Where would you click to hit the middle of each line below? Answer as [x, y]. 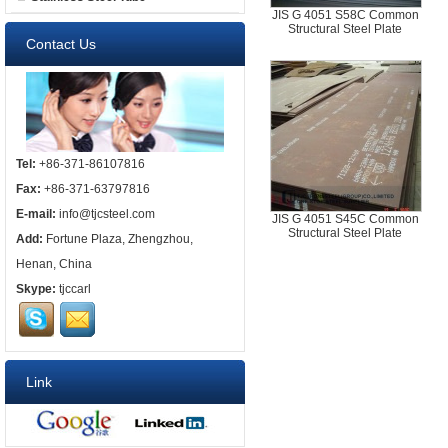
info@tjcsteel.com [107, 214]
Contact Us [61, 44]
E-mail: [36, 214]
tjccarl [75, 289]
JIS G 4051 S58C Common [345, 15]
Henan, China [54, 264]
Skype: [36, 289]
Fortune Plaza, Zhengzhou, [118, 239]
